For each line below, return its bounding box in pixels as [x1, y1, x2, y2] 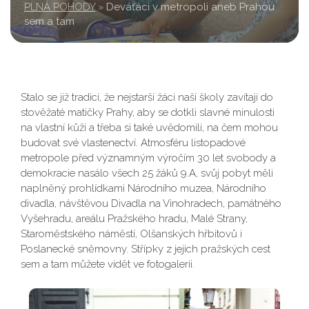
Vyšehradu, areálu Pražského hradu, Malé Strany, [21, 212, 248, 225]
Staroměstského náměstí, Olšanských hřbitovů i [21, 228, 242, 240]
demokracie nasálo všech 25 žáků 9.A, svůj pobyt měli [21, 167, 273, 179]
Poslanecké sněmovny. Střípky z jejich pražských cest [21, 243, 270, 255]
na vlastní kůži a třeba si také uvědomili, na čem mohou [21, 121, 278, 134]
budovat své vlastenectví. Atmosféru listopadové [21, 137, 246, 149]
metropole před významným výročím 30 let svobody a [21, 152, 276, 164]
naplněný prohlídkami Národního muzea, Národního [21, 182, 266, 195]
